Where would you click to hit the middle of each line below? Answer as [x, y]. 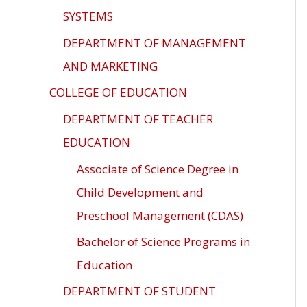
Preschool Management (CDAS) [160, 215]
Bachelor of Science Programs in [163, 242]
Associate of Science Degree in [158, 169]
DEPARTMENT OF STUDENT [139, 291]
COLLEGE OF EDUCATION [118, 92]
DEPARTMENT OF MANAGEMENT [155, 42]
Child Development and [140, 192]
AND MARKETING [110, 66]
